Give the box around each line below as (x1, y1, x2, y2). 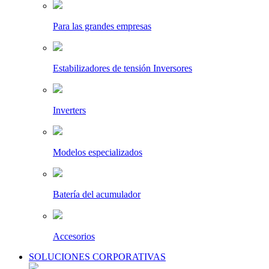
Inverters (53, 105, 86, 116)
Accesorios (53, 231, 95, 242)
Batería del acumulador (53, 189, 141, 200)
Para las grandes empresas (53, 21, 151, 32)
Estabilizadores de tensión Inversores (53, 63, 192, 74)
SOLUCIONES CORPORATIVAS (29, 252, 166, 262)
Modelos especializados (53, 147, 142, 158)
